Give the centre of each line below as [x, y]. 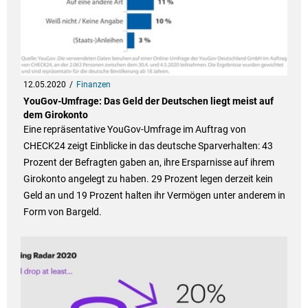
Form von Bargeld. [62, 212]
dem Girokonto [55, 115]
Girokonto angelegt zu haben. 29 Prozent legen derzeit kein [148, 179]
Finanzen [93, 85]
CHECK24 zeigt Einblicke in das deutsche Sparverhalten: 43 [148, 146]
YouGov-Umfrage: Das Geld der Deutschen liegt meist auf [148, 101]
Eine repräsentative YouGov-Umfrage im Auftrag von [134, 130]
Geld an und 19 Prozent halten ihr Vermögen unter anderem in [154, 196]
